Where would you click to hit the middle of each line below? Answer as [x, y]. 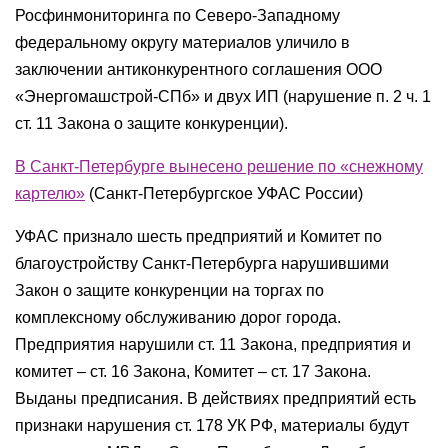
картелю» [50, 193]
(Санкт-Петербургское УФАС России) [224, 193]
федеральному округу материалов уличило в [182, 42]
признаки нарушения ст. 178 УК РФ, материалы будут [212, 425]
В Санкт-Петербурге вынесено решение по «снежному [219, 166]
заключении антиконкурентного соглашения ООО [198, 69]
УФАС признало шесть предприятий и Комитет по [198, 236]
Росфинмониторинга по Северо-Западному [177, 15]
